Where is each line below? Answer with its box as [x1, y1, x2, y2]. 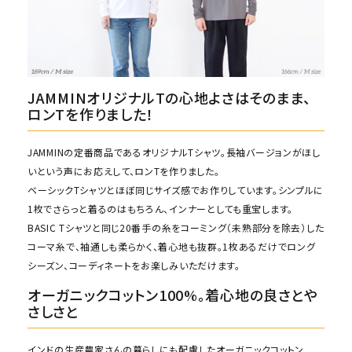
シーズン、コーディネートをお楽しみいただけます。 [27, 258, 240, 272]
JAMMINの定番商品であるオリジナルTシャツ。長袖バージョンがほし [27, 145, 321, 159]
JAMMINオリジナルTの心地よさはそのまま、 [27, 87, 312, 108]
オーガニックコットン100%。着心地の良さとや [27, 284, 319, 305]
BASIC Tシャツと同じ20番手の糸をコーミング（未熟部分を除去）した [27, 221, 324, 234]
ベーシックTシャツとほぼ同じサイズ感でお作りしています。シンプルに [27, 183, 324, 196]
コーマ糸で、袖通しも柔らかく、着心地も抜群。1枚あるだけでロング [27, 240, 316, 253]
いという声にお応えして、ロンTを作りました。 [27, 164, 220, 178]
